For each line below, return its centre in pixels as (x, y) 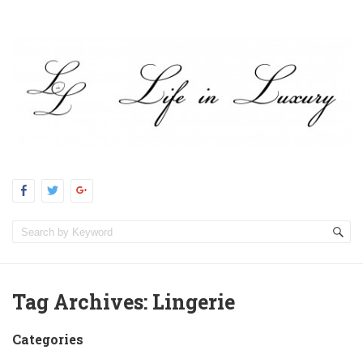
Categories (48, 340)
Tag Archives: (82, 302)
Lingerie (194, 302)
